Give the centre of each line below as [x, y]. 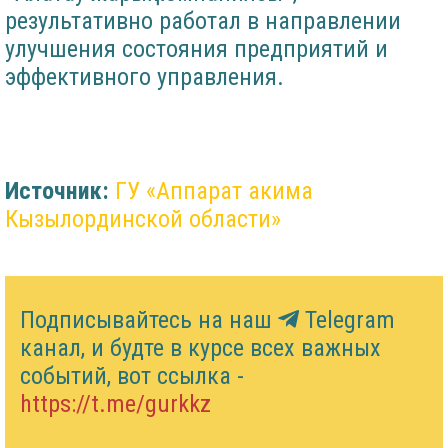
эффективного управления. [144, 77]
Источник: [57, 191]
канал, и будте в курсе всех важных [200, 348]
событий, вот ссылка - [132, 376]
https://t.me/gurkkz [115, 404]
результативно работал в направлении [203, 21]
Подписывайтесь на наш [149, 320]
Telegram [347, 320]
